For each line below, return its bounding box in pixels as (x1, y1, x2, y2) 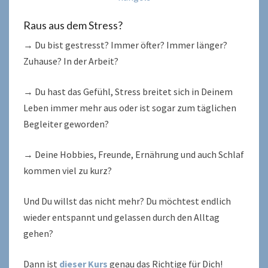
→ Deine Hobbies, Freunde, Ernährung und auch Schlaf (23, 148, 244, 160)
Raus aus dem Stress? (23, 19, 123, 32)
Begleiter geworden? (23, 118, 109, 130)
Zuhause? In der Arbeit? (23, 55, 118, 67)
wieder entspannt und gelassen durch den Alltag (23, 211, 220, 223)
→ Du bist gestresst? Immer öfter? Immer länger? (23, 39, 227, 51)
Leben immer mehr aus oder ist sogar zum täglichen (23, 102, 236, 114)
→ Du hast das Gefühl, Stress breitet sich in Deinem (23, 86, 233, 98)
